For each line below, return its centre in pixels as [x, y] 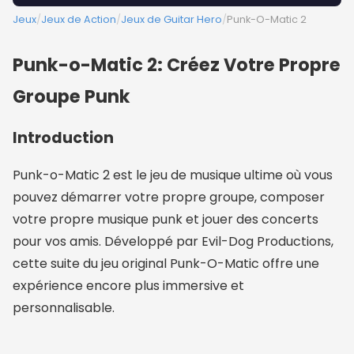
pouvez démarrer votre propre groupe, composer [169, 198]
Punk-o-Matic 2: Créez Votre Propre [177, 65]
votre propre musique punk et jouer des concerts [166, 220]
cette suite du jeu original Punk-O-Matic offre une [166, 264]
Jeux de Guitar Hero [171, 20]
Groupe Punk [72, 97]
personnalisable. [64, 308]
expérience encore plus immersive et [128, 286]
